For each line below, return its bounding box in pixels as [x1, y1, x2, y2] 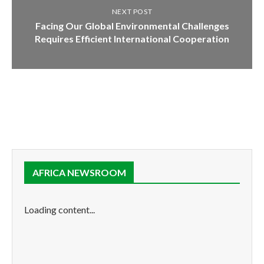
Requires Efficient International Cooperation [35, 32, 229, 44]
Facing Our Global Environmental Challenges [35, 19, 229, 31]
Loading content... [24, 203, 95, 215]
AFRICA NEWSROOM [32, 166, 126, 178]
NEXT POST [111, 6, 153, 16]
